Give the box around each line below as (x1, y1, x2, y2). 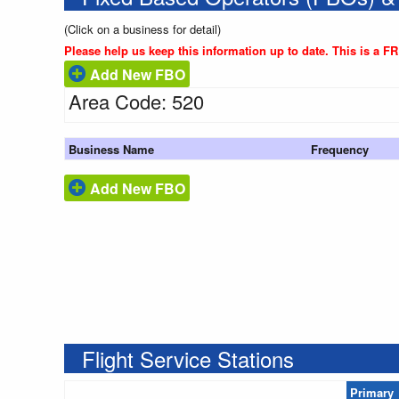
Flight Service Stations (82, 343, 294, 375)
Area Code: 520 (69, 87, 204, 116)
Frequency (311, 141, 369, 159)
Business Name (69, 141, 154, 159)
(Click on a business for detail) (64, 20, 221, 38)
